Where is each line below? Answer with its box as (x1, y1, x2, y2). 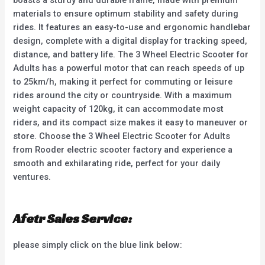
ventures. (13, 171, 51, 182)
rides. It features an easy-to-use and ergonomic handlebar (13, 21, 251, 33)
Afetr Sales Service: (13, 210, 132, 227)
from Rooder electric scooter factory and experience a (13, 144, 233, 155)
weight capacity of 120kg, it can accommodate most (13, 103, 224, 114)
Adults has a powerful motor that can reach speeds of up (13, 62, 245, 73)
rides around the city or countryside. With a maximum (13, 89, 232, 101)
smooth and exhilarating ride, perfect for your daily (13, 157, 221, 169)
